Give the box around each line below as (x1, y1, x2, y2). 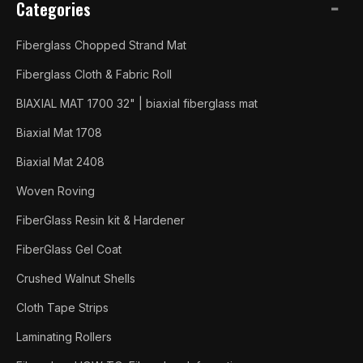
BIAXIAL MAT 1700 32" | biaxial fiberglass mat (16, 96, 258, 110)
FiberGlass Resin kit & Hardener (16, 212, 185, 227)
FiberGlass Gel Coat (16, 241, 122, 256)
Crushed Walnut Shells (16, 271, 135, 285)
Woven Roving (16, 183, 95, 198)
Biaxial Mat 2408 (16, 154, 105, 169)
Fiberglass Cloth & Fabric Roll (16, 66, 172, 81)
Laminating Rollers (16, 329, 112, 344)
